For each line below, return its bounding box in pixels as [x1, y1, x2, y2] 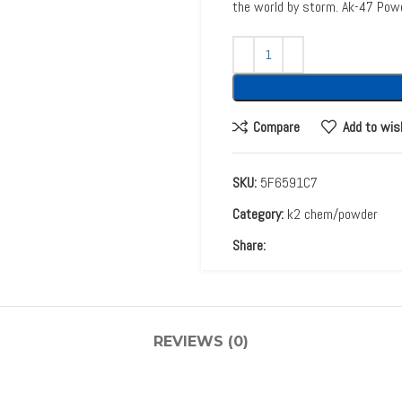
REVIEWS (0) [153, 333, 249, 350]
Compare [253, 117, 301, 136]
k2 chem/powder [287, 205, 378, 223]
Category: [232, 205, 284, 223]
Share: [232, 236, 266, 255]
